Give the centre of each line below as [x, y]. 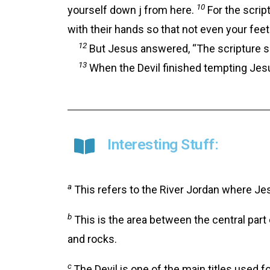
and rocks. [92, 239]
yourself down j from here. [132, 10]
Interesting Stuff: [163, 144]
